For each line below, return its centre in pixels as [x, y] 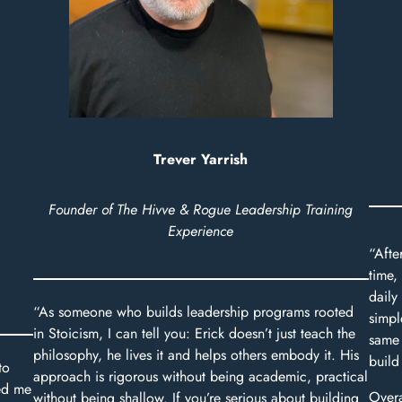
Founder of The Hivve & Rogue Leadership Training [201, 210]
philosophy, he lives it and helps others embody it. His [197, 355]
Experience [201, 232]
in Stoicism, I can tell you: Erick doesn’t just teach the [195, 334]
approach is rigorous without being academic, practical [201, 377]
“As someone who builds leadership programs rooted [194, 312]
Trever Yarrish [201, 160]
